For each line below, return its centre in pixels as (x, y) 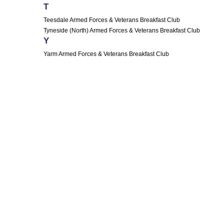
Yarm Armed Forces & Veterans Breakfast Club (106, 54)
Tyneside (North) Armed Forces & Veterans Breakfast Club (122, 30)
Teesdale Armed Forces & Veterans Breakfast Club (112, 20)
